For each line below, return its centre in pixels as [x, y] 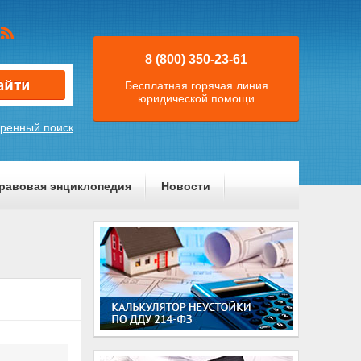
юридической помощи [196, 98]
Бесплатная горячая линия [196, 85]
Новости [185, 186]
